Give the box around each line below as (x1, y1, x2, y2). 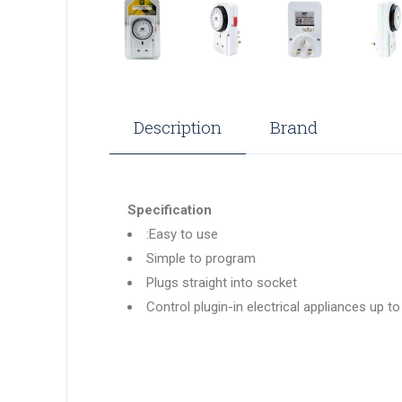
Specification (127, 202, 212, 218)
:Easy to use (146, 226, 218, 242)
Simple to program (146, 250, 256, 267)
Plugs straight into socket (146, 275, 297, 291)
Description (134, 116, 222, 138)
